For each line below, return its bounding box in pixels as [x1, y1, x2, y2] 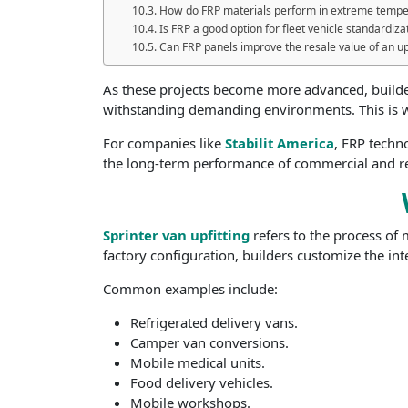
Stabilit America [225, 133, 335, 152]
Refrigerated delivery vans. [130, 313, 299, 332]
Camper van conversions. [130, 333, 290, 352]
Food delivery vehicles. [130, 373, 274, 393]
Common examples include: [103, 280, 279, 299]
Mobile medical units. [130, 353, 266, 372]
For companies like [103, 133, 226, 152]
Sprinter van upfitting [103, 226, 250, 245]
